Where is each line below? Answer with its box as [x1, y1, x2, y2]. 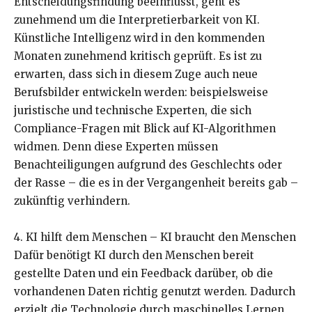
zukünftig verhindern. [14, 194, 130, 208]
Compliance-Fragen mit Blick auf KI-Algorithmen [14, 122, 276, 136]
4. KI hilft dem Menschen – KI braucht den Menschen [14, 231, 296, 244]
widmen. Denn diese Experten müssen [14, 140, 218, 154]
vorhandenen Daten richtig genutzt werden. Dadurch [14, 285, 295, 299]
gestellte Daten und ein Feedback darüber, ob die [14, 267, 273, 281]
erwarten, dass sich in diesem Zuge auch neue [14, 68, 258, 81]
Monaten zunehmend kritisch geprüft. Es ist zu [14, 49, 262, 63]
